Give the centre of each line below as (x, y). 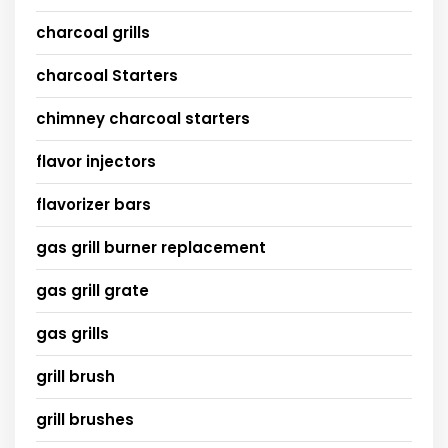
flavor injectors (96, 161)
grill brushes (85, 419)
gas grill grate (92, 290)
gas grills (72, 333)
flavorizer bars (93, 204)
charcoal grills (93, 32)
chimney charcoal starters (143, 118)
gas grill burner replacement (151, 247)
